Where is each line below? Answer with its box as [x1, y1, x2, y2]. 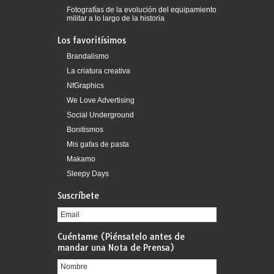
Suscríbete [57, 190, 99, 201]
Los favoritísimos [57, 35, 126, 46]
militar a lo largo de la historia [67, 14, 165, 23]
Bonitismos [67, 125, 103, 134]
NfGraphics [67, 81, 104, 90]
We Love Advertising [67, 96, 135, 105]
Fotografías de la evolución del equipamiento [67, 6, 217, 14]
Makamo [67, 155, 95, 163]
